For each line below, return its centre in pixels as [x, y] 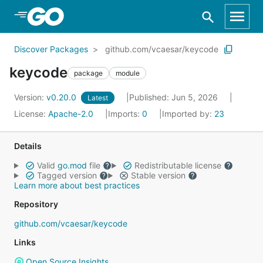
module [128, 73]
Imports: [125, 114]
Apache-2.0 [71, 114]
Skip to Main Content [71, 16]
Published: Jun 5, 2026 [175, 97]
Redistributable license [178, 165]
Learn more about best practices [77, 185]
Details [28, 146]
